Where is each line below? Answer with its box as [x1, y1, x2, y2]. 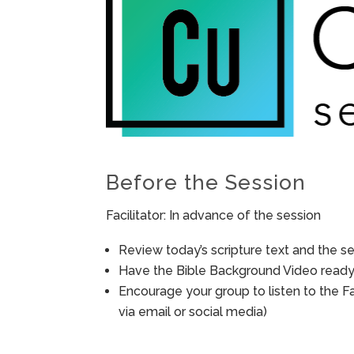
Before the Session [106, 171, 307, 195]
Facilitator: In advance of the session [106, 208, 322, 224]
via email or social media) [119, 304, 268, 320]
